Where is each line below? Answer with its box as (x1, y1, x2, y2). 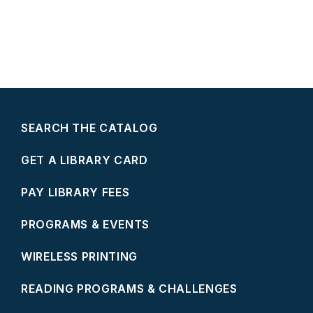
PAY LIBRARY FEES (21, 185, 130, 199)
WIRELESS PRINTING (21, 249, 138, 263)
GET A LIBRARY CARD (21, 153, 148, 167)
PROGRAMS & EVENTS (21, 217, 150, 231)
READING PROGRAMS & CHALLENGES (21, 282, 238, 296)
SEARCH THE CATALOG (21, 121, 158, 135)
